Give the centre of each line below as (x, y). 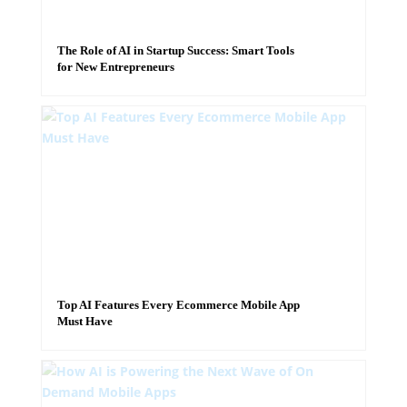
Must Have (84, 321)
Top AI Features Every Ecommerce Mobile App (178, 305)
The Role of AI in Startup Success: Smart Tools (175, 50)
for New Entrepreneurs (115, 67)
